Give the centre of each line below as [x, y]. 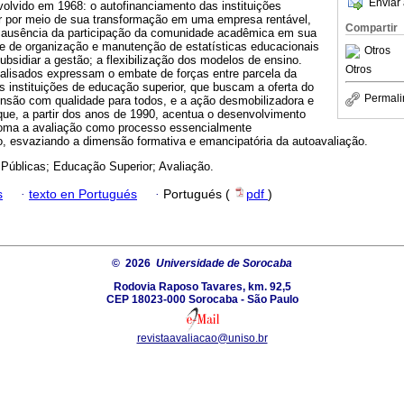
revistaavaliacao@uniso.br [202, 338]
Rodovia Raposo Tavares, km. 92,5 [202, 286]
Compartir [372, 28]
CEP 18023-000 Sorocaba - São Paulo [202, 299]
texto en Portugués [83, 194]
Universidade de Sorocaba [224, 263]
